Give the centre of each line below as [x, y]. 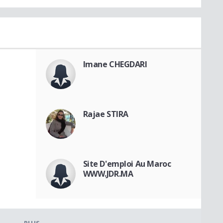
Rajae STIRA [106, 114]
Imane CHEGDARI [115, 64]
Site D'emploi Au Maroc [127, 164]
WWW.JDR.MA [108, 173]
